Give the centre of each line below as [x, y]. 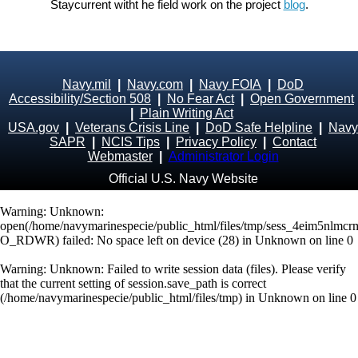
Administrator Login [223, 156]
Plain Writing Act [186, 113]
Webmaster [120, 156]
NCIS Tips [131, 142]
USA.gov [34, 127]
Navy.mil [87, 84]
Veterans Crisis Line [132, 127]
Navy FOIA [230, 84]
